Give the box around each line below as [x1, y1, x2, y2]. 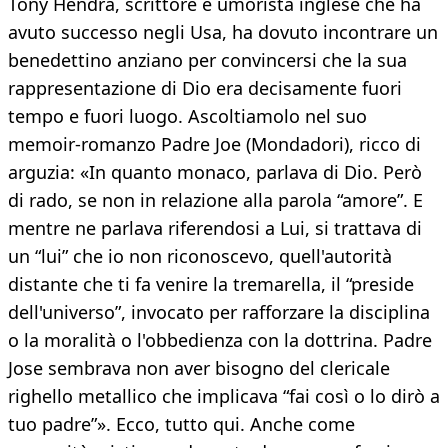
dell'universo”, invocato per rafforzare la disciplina [8, 300, 430, 325]
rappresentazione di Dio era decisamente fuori [8, 76, 402, 101]
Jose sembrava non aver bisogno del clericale [8, 356, 390, 381]
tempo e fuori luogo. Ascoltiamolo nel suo [8, 104, 367, 129]
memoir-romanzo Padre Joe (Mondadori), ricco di [8, 132, 421, 157]
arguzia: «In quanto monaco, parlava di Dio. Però [8, 160, 422, 185]
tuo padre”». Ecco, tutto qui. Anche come [8, 412, 355, 437]
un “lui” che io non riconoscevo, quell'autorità [8, 244, 392, 269]
